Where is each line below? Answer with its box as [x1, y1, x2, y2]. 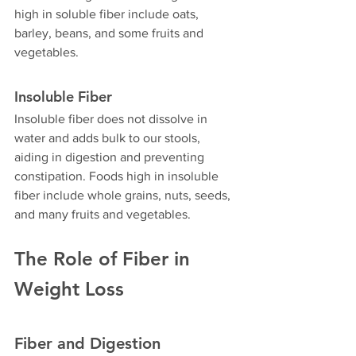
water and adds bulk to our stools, [14, 131, 203, 145]
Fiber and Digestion [14, 334, 161, 354]
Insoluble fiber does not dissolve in [14, 112, 211, 126]
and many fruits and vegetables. [14, 207, 191, 222]
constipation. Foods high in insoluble [14, 169, 222, 184]
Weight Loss [14, 277, 124, 301]
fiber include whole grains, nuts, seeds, [14, 188, 234, 203]
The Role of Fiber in [14, 247, 195, 271]
